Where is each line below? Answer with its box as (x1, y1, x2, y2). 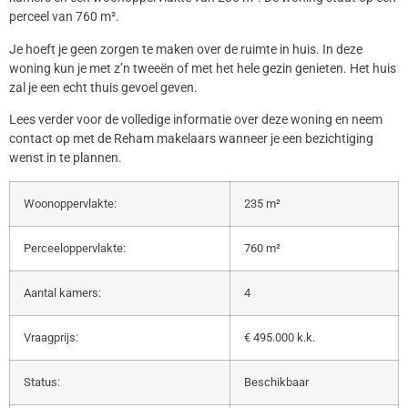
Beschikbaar (244, 374, 309, 389)
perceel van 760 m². (9, 9, 119, 25)
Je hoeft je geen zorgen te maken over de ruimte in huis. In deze (9, 41, 362, 56)
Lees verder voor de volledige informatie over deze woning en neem (9, 112, 382, 127)
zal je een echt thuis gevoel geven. (9, 79, 198, 95)
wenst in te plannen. (9, 150, 122, 166)
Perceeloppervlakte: (24, 240, 126, 255)
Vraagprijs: (24, 330, 78, 344)
